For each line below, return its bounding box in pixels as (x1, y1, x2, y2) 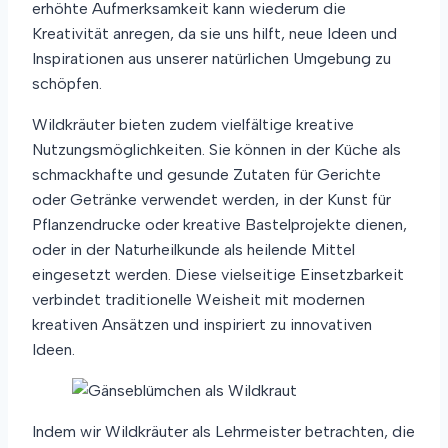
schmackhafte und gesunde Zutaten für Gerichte (32, 165, 381, 184)
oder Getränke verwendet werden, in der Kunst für (32, 190, 391, 209)
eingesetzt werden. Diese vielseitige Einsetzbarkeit (32, 265, 404, 284)
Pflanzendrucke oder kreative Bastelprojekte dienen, (32, 215, 407, 234)
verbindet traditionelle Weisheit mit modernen (32, 290, 365, 309)
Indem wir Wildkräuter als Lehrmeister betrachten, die (32, 422, 415, 441)
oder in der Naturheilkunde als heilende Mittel (32, 240, 355, 259)
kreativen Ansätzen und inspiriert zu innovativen (32, 315, 372, 334)
